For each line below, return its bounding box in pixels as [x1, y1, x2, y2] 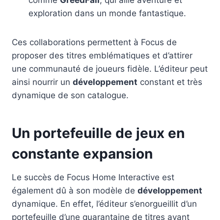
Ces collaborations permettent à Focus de [12, 37, 177, 47]
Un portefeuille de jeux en [12, 124, 185, 141]
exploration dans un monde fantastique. [28, 8, 186, 18]
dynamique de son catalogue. [12, 90, 129, 100]
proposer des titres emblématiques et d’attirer [12, 50, 192, 60]
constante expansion [12, 145, 153, 162]
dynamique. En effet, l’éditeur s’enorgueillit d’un [12, 198, 197, 209]
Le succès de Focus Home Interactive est [12, 172, 174, 182]
